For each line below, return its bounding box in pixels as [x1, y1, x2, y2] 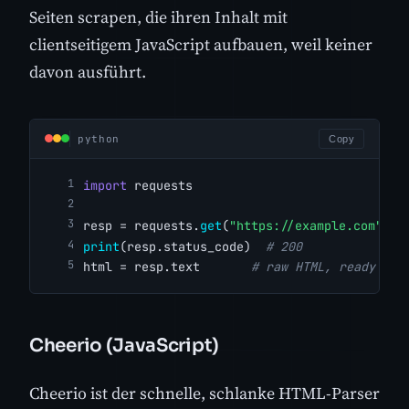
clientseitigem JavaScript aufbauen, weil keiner [29, 32, 372, 56]
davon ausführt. [29, 59, 146, 83]
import [83, 176, 127, 194]
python [78, 131, 120, 145]
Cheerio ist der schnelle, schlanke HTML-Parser [29, 382, 380, 405]
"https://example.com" [229, 217, 383, 235]
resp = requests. [83, 217, 200, 235]
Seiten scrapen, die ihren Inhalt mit [29, 5, 288, 28]
